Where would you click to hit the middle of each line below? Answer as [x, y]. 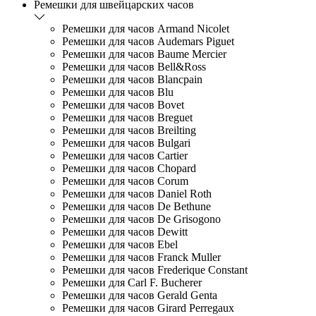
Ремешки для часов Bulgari [126, 142]
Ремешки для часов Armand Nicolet [146, 28]
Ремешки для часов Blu [118, 92]
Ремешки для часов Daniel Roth [137, 193]
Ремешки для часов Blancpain [132, 79]
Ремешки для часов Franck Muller [141, 257]
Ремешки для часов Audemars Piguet [148, 41]
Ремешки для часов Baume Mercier [144, 54]
